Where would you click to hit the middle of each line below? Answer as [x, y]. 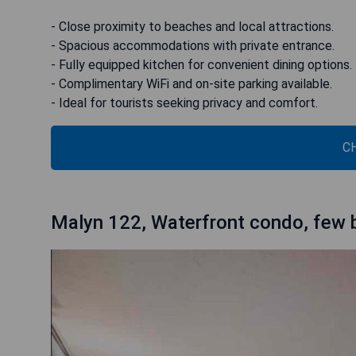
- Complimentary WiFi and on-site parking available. [192, 83]
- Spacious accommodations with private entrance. [193, 45]
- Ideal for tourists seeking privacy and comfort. [184, 103]
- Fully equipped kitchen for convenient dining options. [201, 64]
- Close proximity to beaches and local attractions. [192, 26]
